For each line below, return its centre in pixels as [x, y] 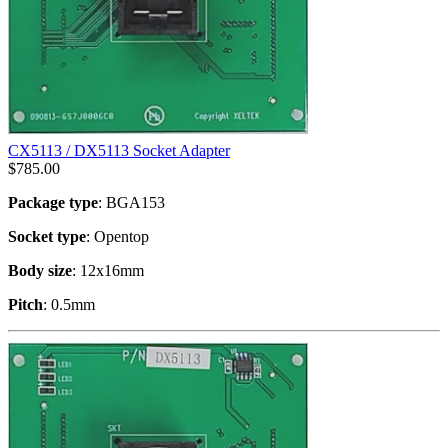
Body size [40, 270]
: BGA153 [131, 202]
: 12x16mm [108, 270]
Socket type [47, 236]
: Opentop [117, 236]
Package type [53, 202]
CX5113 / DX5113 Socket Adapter [119, 150]
